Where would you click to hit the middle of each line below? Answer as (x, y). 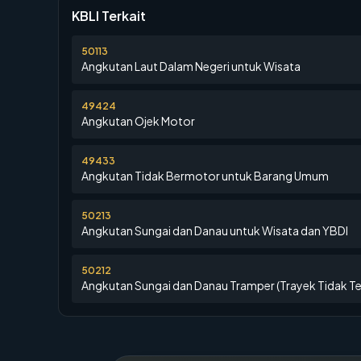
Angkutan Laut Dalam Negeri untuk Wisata (191, 66)
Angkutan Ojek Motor (138, 121)
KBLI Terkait (109, 16)
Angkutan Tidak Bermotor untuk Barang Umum (205, 176)
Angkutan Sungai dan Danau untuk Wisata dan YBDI (215, 230)
